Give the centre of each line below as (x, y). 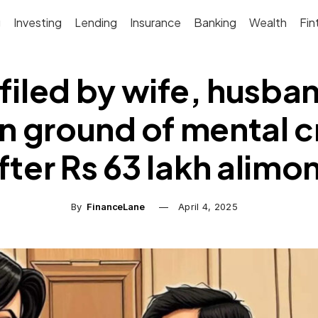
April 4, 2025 (208, 207)
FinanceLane (116, 207)
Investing (38, 22)
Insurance (156, 22)
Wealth (268, 22)
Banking (215, 22)
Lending (96, 22)
